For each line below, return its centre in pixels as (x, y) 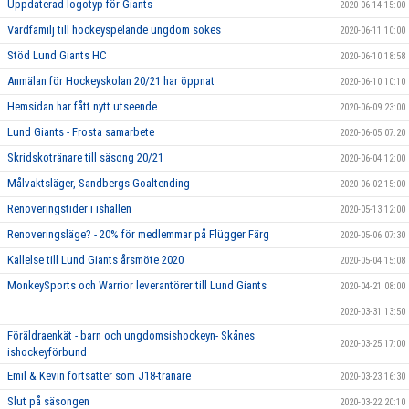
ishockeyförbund (47, 352)
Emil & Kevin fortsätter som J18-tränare (99, 376)
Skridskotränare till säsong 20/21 (85, 157)
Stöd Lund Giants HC (57, 55)
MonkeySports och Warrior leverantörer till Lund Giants (137, 285)
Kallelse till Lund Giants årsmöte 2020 (95, 260)
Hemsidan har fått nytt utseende (82, 106)
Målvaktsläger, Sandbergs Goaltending (99, 183)
